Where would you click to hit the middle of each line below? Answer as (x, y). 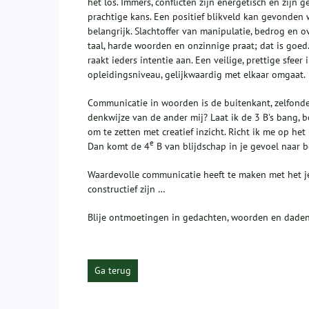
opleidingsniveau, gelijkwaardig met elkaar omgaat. (197, 74)
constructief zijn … (127, 189)
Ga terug (113, 270)
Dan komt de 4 (119, 146)
